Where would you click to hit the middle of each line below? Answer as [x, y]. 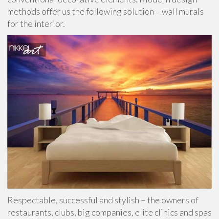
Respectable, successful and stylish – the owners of [103, 200]
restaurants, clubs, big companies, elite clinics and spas [109, 212]
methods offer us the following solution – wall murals [106, 11]
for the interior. [36, 23]
